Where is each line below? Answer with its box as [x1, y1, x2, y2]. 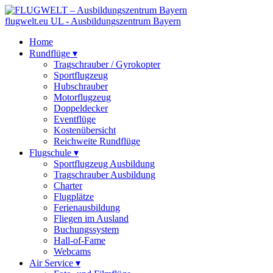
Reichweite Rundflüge [54, 136, 140, 146]
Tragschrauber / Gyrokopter [54, 59, 160, 69]
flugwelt [5, 16, 37, 26]
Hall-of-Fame [54, 235, 105, 246]
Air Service [29, 258, 76, 268]
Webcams [54, 246, 91, 257]
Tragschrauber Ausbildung [54, 169, 155, 180]
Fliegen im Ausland [54, 213, 129, 224]
